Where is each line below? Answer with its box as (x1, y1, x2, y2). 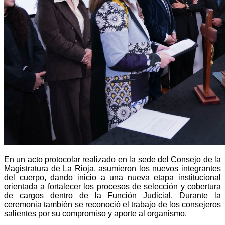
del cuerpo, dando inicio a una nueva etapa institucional (4, 173, 221, 182)
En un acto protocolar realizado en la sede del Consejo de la (4, 155, 221, 164)
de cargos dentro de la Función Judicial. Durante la (4, 191, 221, 200)
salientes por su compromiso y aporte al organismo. (4, 209, 187, 218)
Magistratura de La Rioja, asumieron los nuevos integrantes (4, 164, 221, 173)
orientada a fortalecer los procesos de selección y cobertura (4, 182, 221, 191)
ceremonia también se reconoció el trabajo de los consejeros (4, 200, 221, 209)
